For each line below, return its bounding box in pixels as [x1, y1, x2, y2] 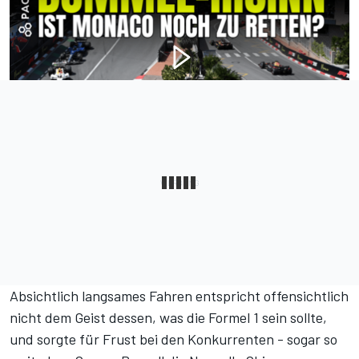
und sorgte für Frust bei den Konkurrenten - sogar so [10, 330, 337, 349]
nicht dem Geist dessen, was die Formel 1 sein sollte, [10, 309, 327, 327]
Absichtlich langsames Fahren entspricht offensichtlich [10, 287, 349, 305]
